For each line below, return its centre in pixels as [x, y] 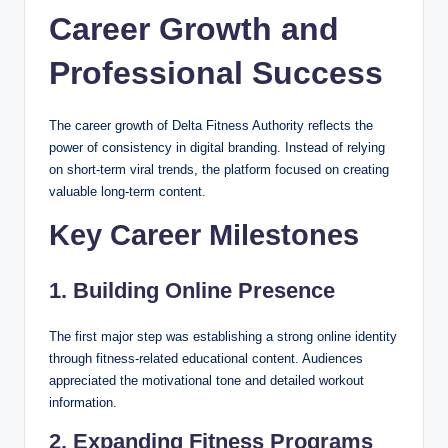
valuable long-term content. [127, 191]
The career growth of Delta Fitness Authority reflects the [211, 125]
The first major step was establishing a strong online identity [223, 336]
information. [83, 402]
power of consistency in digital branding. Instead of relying [217, 147]
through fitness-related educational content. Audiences [206, 358]
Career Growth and [194, 28]
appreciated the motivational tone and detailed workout [206, 380]
